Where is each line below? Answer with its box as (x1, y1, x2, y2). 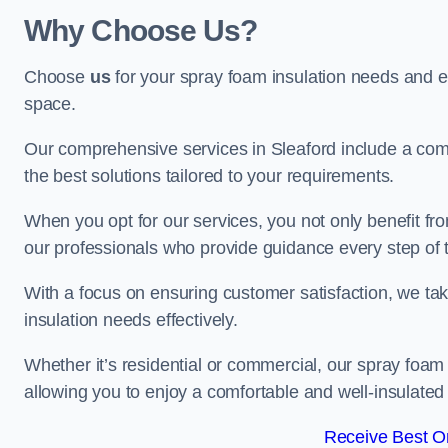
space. (24, 94, 76, 114)
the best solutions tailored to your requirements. (24, 166, 395, 186)
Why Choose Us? (24, 14, 258, 47)
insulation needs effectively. (24, 310, 238, 330)
